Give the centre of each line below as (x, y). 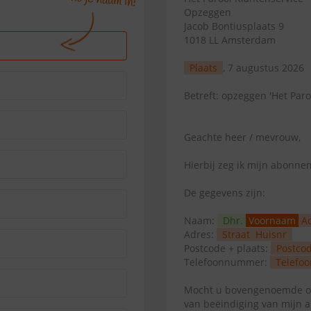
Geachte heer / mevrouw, (242, 137)
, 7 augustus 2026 (263, 68)
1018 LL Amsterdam (230, 40)
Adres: (200, 234)
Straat (236, 234)
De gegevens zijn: (225, 193)
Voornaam (272, 220)
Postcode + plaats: (227, 248)
